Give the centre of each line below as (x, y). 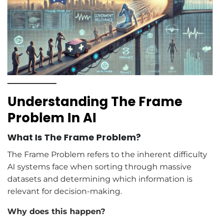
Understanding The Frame (95, 102)
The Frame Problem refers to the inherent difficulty (107, 155)
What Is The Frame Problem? (74, 137)
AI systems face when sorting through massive (99, 167)
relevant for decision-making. (65, 192)
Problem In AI (52, 118)
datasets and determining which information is (100, 179)
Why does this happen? (56, 212)
